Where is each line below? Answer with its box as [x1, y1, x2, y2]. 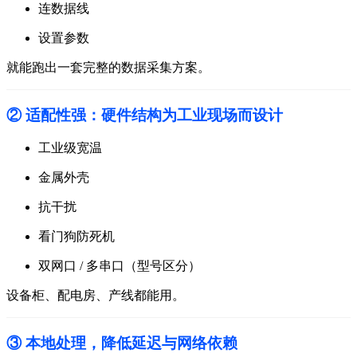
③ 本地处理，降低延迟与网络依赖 [6, 334, 237, 351]
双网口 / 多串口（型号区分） [38, 259, 201, 273]
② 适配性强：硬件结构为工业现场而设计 [6, 106, 283, 124]
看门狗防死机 [38, 229, 115, 244]
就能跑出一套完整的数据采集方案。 [6, 60, 210, 74]
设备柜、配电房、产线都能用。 [6, 288, 185, 303]
